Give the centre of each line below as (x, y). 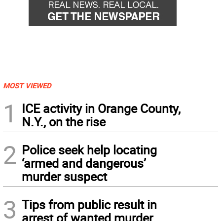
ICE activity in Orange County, (101, 109)
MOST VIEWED (27, 86)
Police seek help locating (89, 150)
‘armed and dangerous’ (84, 163)
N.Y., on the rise (64, 122)
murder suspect (64, 177)
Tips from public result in (89, 205)
